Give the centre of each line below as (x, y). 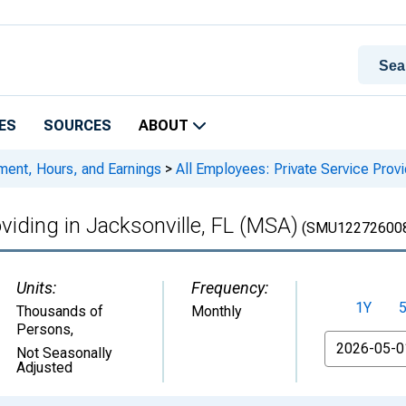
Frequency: (230, 288)
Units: (36, 288)
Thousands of (60, 311)
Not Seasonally (64, 353)
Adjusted (44, 367)
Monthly (217, 311)
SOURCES (77, 126)
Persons (43, 329)
